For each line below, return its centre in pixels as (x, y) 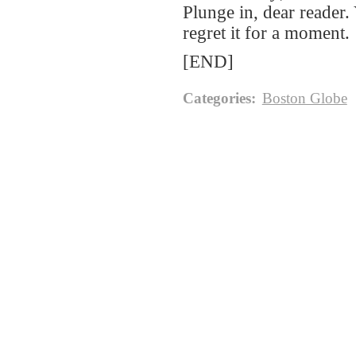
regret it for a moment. (266, 33)
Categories (217, 98)
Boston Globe (304, 98)
